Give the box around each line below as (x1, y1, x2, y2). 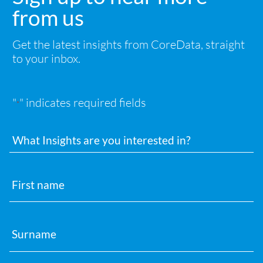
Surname (9, 211, 46, 222)
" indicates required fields (19, 95, 146, 110)
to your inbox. (12, 50, 80, 66)
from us (12, 4, 84, 31)
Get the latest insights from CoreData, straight (12, 36, 245, 52)
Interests (9, 123, 47, 135)
